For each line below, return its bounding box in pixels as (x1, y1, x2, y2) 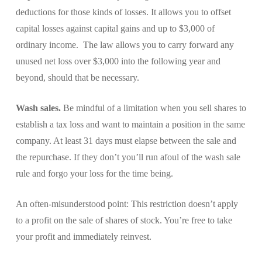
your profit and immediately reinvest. (15, 231, 151, 242)
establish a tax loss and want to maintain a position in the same (15, 119, 245, 129)
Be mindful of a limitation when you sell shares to (60, 102, 246, 113)
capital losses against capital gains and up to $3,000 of (15, 23, 215, 33)
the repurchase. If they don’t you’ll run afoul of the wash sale (15, 151, 240, 162)
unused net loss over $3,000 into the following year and (15, 56, 220, 66)
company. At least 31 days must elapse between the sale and (15, 135, 236, 146)
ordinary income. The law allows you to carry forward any (15, 39, 234, 50)
